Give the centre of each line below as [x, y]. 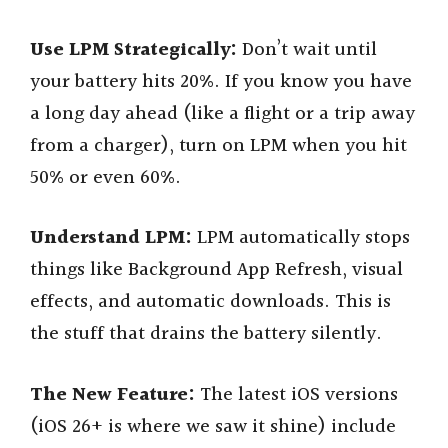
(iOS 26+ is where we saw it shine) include [213, 426]
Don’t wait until [307, 49]
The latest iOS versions [296, 394]
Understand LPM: [111, 238]
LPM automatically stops [301, 238]
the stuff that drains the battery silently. [206, 334]
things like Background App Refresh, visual [216, 270]
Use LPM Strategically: [133, 49]
